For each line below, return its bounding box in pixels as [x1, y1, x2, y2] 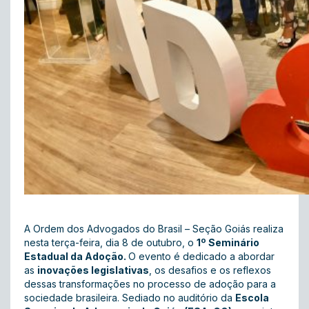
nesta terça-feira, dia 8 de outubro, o [24, 237, 197, 248]
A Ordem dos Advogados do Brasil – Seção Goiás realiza [24, 223, 283, 235]
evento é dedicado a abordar [136, 250, 275, 262]
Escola [235, 292, 269, 303]
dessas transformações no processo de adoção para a [24, 278, 276, 290]
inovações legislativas [37, 264, 149, 276]
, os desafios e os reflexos [149, 264, 271, 276]
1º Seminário [197, 237, 259, 248]
